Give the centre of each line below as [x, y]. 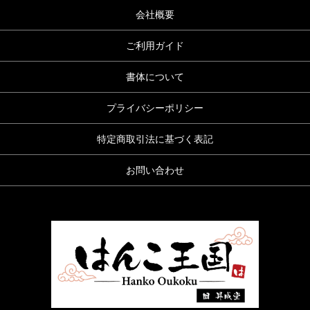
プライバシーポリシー [155, 108]
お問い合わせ [155, 170]
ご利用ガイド [155, 46]
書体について [155, 77]
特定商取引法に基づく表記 [155, 139]
